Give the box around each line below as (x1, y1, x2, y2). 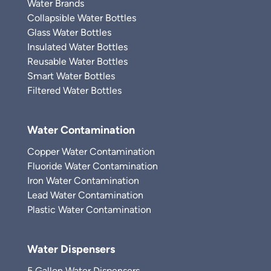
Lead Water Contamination (27, 189, 143, 201)
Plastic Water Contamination (27, 204, 151, 215)
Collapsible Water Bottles (27, 12, 136, 24)
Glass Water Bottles (27, 27, 111, 38)
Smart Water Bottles (27, 70, 115, 82)
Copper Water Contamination (27, 146, 155, 157)
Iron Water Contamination (27, 175, 139, 186)
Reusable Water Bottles (27, 56, 128, 67)
